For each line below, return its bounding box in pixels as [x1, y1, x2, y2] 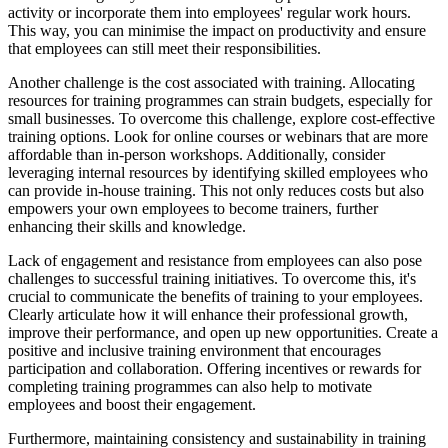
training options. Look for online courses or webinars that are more [8, 127, 428, 145]
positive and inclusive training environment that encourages [8, 341, 381, 359]
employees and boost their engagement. [8, 395, 256, 413]
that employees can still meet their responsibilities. [8, 39, 321, 57]
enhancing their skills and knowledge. [8, 217, 246, 235]
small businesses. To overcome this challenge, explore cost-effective [8, 109, 435, 127]
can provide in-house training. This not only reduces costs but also [8, 181, 424, 199]
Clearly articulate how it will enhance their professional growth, [8, 305, 408, 323]
